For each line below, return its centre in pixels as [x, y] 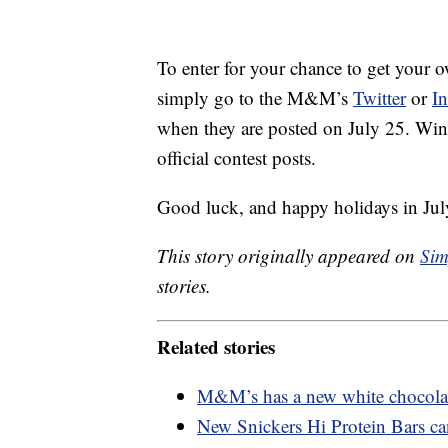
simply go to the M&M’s [255, 98]
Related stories [216, 346]
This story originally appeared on [288, 256]
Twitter [379, 98]
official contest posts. [236, 158]
